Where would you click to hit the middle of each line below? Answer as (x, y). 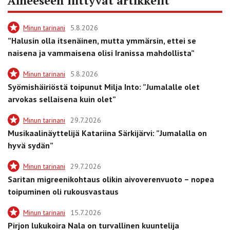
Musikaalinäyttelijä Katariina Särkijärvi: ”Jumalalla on (107, 133)
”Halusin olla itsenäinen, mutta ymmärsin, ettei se (102, 40)
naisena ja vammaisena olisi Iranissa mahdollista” (101, 53)
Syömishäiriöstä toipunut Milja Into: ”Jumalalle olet (104, 87)
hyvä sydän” (31, 145)
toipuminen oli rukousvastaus (63, 191)
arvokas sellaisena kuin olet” (62, 99)
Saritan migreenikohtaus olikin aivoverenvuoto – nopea (111, 179)
